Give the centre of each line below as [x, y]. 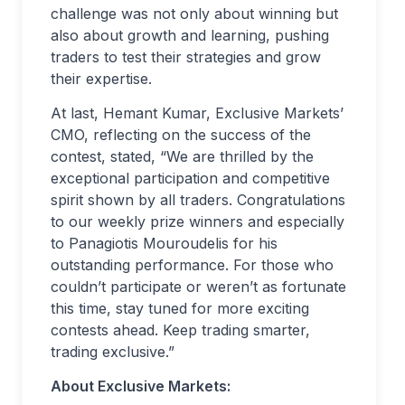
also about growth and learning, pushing [190, 35]
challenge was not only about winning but [194, 13]
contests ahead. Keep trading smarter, [180, 330]
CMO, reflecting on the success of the [181, 134]
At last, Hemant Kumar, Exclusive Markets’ [197, 113]
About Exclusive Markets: [141, 386]
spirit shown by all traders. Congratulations [198, 199]
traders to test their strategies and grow [186, 57]
